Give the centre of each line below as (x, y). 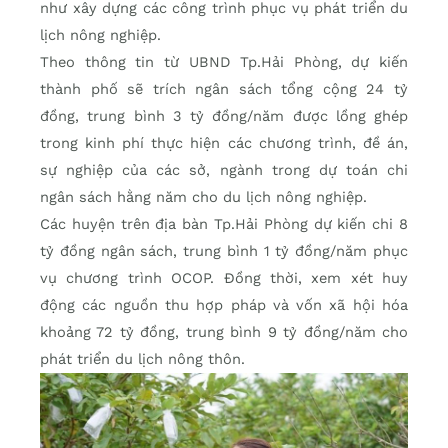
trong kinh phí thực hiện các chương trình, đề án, (224, 143)
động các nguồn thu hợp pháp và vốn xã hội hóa (224, 305)
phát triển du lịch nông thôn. (142, 359)
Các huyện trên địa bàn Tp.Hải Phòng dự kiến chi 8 (224, 224)
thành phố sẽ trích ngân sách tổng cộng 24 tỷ (224, 89)
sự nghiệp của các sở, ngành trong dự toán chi (224, 170)
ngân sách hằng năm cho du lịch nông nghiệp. (203, 197)
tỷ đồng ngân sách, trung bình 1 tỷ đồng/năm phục (224, 251)
